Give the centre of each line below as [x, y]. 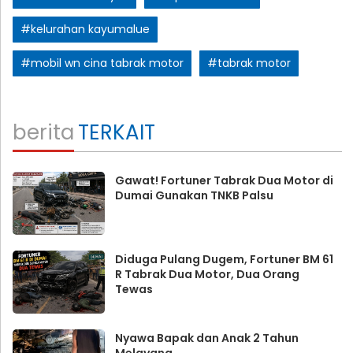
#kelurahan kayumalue [85, 29]
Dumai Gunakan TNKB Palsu [194, 195]
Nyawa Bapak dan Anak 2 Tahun [206, 338]
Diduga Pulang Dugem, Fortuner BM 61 [224, 259]
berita [43, 132]
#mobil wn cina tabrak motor [102, 63]
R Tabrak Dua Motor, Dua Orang [207, 274]
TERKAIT [117, 132]
